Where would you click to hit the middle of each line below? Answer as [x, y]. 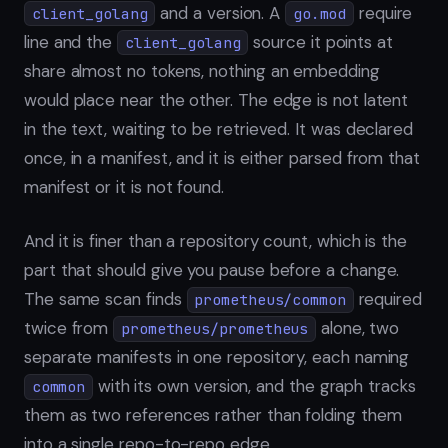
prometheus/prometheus [214, 329]
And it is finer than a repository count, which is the [216, 241]
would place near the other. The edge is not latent [216, 99]
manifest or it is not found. [124, 186]
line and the [71, 41]
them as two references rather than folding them [213, 415]
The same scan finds [105, 299]
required [387, 299]
